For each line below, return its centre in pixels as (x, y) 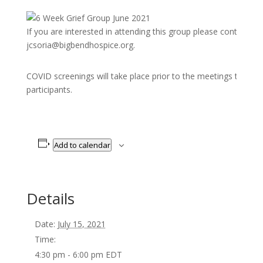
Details (50, 198)
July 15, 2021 (81, 224)
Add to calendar (82, 145)
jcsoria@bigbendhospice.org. (80, 45)
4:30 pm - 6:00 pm (70, 254)
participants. (49, 89)
